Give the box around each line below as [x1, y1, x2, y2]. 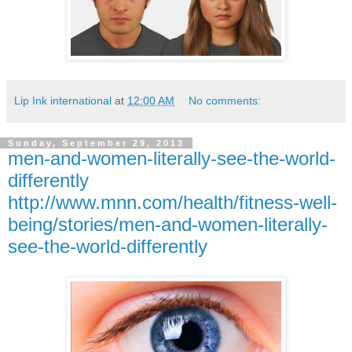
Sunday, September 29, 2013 [8, 137, 185, 148]
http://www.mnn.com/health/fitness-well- [8, 191, 337, 213]
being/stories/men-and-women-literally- [8, 213, 328, 235]
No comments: [189, 93, 262, 107]
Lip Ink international [14, 93, 112, 107]
